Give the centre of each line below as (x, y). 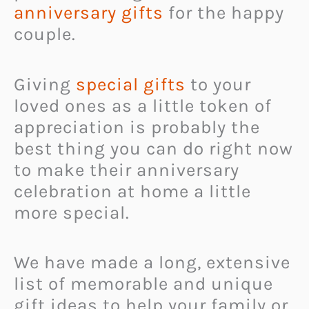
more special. (72, 212)
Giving (45, 84)
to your (218, 84)
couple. (45, 34)
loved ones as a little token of (143, 106)
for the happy (224, 13)
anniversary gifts (89, 13)
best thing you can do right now (153, 148)
